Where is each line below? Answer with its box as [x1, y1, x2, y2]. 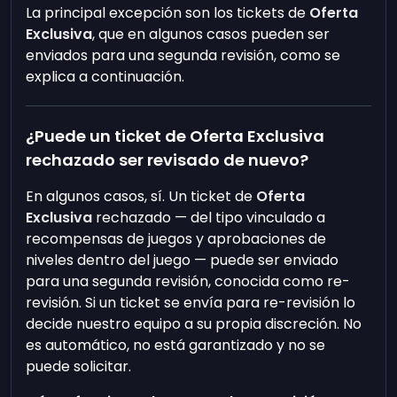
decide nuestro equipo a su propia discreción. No [26, 314, 362, 334]
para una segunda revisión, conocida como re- [26, 271, 351, 292]
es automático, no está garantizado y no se [26, 335, 326, 355]
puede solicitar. [26, 356, 132, 377]
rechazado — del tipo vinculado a [92, 207, 326, 228]
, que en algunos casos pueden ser [92, 24, 331, 44]
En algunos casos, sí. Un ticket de [26, 186, 257, 206]
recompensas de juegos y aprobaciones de [26, 229, 327, 249]
